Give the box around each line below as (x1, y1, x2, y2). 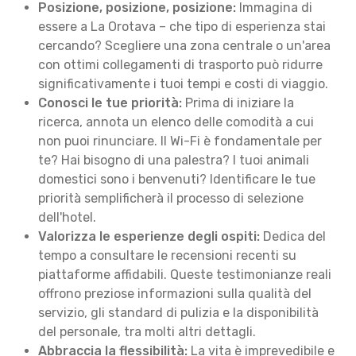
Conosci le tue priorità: (38, 95, 182, 110)
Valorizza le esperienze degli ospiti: (38, 229, 260, 244)
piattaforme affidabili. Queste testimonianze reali (38, 267, 331, 282)
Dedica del (260, 229, 326, 244)
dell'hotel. (38, 210, 96, 225)
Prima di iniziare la (182, 95, 294, 110)
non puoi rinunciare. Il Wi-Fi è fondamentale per (38, 133, 322, 149)
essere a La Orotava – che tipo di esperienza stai (38, 19, 326, 34)
